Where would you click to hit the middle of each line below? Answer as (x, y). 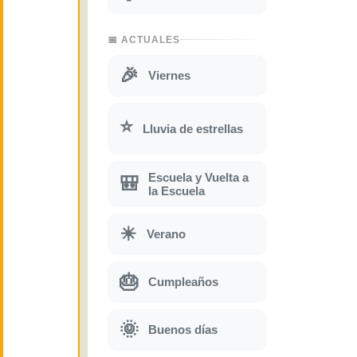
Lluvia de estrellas (193, 128)
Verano (166, 234)
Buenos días (183, 330)
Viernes (169, 76)
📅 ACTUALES (144, 39)
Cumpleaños (183, 282)
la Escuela (177, 190)
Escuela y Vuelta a (198, 177)
